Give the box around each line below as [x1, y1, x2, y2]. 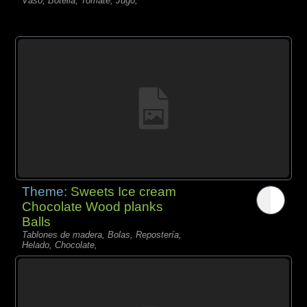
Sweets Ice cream [71, 184, 177, 199]
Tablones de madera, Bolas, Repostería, [22, 229, 182, 240]
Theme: [22, 184, 71, 199]
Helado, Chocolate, [22, 239, 98, 250]
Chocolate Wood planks [22, 199, 164, 214]
